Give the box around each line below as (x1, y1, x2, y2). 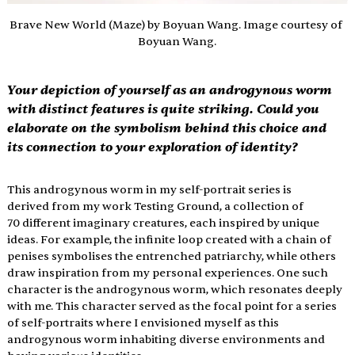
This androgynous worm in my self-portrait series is (6, 182, 294, 197)
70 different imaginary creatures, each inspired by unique (6, 216, 322, 230)
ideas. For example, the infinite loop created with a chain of (6, 232, 334, 246)
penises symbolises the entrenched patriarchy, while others (6, 249, 338, 263)
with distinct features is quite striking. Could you (6, 100, 323, 117)
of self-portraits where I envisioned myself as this (6, 315, 281, 330)
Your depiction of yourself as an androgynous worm (6, 81, 335, 98)
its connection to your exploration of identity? (6, 138, 298, 155)
